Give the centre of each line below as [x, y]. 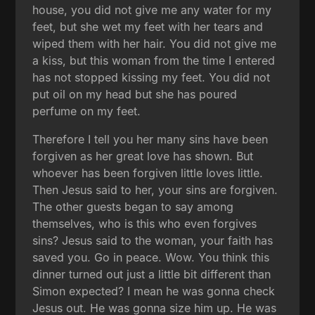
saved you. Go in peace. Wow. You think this [151, 257]
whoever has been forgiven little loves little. [148, 173]
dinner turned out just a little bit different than [152, 274]
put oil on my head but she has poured [135, 94]
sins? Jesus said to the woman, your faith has [153, 240]
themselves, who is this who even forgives [145, 223]
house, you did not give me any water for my [152, 9]
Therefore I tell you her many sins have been [150, 139]
